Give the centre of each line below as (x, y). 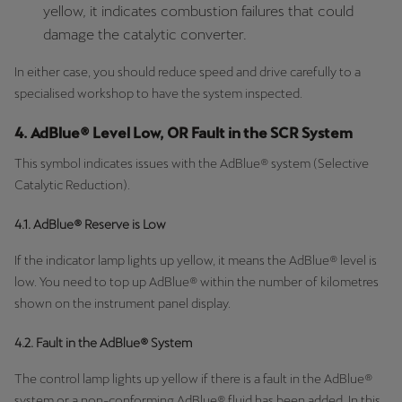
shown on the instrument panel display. (124, 303)
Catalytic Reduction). (72, 184)
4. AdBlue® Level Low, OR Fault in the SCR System (184, 133)
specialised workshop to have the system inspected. (158, 93)
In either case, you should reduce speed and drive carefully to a (188, 71)
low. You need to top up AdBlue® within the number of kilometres (197, 281)
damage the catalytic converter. (145, 34)
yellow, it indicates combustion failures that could (198, 11)
